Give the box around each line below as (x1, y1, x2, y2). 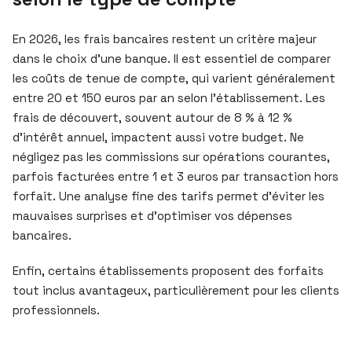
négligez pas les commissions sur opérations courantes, (13, 148, 330, 164)
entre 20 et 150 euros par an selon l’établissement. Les (13, 90, 325, 105)
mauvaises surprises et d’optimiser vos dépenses (13, 207, 292, 223)
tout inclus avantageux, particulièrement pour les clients (13, 282, 339, 298)
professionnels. (13, 302, 100, 317)
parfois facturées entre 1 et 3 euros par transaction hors (13, 168, 339, 184)
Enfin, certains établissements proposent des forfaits (13, 262, 324, 278)
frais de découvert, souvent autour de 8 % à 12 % (13, 109, 292, 125)
